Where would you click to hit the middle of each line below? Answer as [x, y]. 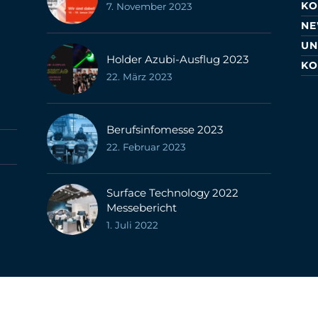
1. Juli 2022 [132, 225]
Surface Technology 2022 [172, 193]
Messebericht [141, 208]
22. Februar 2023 [146, 147]
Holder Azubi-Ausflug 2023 [177, 60]
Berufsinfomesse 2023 [164, 130]
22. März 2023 [139, 77]
